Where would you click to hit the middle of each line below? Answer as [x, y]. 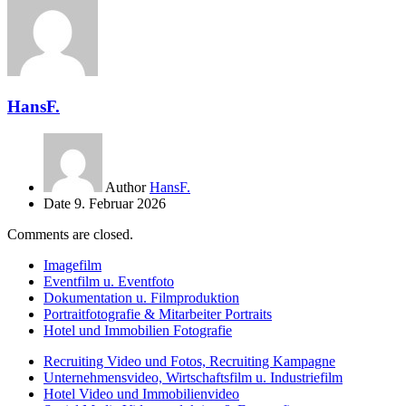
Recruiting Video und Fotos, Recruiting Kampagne [189, 362]
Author [126, 188]
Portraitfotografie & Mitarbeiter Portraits [158, 314]
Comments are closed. [70, 235]
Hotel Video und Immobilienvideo [141, 394]
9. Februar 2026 [120, 204]
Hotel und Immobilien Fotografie [138, 331]
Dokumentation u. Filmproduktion [141, 298]
